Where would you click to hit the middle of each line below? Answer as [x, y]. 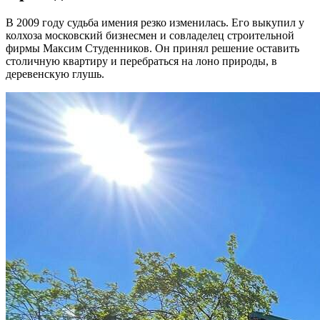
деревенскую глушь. [55, 74]
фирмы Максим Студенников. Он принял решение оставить [152, 49]
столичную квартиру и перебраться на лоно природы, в [141, 61]
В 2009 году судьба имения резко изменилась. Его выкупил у [155, 23]
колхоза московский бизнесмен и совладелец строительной [150, 36]
